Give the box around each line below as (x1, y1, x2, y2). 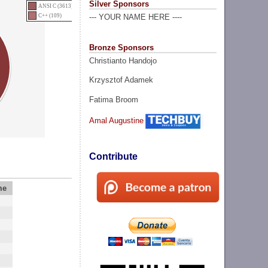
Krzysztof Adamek (89, 75, 153, 85)
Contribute (89, 151, 138, 162)
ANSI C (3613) (38, 2, 74, 9)
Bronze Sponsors (89, 42, 154, 52)
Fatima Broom (89, 95, 138, 104)
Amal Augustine (89, 115, 144, 125)
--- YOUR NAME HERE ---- (89, 13, 182, 22)
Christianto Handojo (89, 56, 157, 65)
